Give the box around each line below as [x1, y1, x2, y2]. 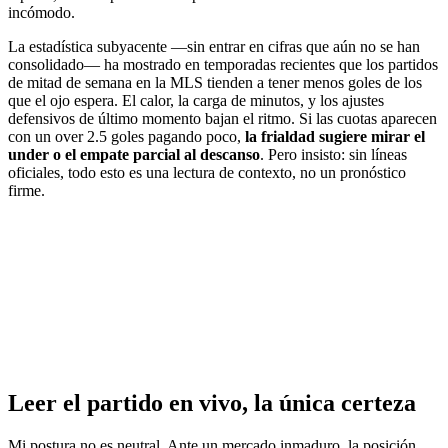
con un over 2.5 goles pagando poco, [8, 128, 245, 146]
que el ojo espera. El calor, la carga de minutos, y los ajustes [8, 92, 384, 110]
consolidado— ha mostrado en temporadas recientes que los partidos [8, 56, 438, 74]
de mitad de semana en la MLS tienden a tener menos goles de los [8, 74, 422, 92]
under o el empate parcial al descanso [8, 146, 260, 164]
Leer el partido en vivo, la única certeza [8, 390, 416, 417]
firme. [8, 182, 45, 200]
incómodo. [8, 4, 75, 22]
